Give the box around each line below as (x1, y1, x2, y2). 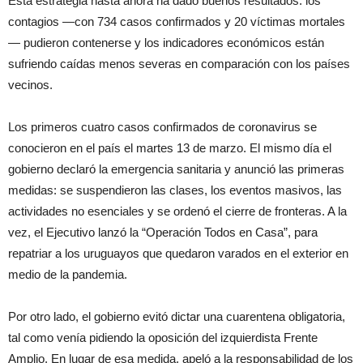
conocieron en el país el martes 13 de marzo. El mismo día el (8, 141, 331, 155)
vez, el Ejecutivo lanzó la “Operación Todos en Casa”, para (8, 225, 318, 239)
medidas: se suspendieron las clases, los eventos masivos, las (8, 183, 342, 197)
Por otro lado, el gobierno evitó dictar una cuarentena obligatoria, (8, 310, 345, 323)
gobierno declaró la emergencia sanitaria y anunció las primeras (8, 162, 344, 176)
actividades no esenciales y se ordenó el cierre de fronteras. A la (8, 204, 347, 218)
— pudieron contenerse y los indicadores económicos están (8, 36, 324, 49)
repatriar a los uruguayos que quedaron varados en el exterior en (8, 246, 348, 260)
